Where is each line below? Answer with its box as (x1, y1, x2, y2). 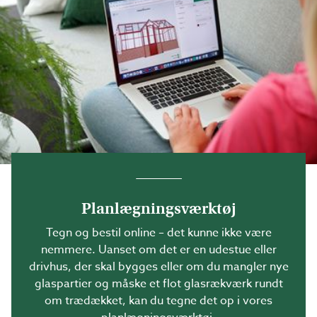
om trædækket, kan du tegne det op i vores (45, 292, 272, 309)
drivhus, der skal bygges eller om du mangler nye (28, 258, 289, 275)
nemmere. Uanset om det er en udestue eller (40, 241, 277, 258)
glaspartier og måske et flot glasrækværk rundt (34, 275, 283, 292)
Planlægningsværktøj (81, 199, 236, 218)
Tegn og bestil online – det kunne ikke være (45, 224, 272, 241)
